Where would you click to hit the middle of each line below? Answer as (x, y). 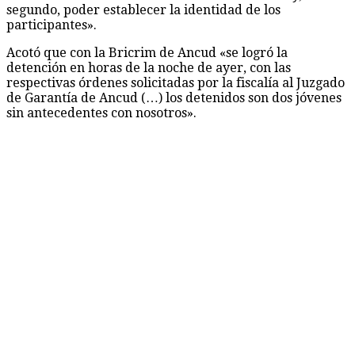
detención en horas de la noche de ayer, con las (149, 67)
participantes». (52, 25)
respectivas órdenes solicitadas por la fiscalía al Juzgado (176, 82)
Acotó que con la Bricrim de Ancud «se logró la (147, 52)
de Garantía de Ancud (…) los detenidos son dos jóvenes (174, 97)
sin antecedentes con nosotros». (101, 113)
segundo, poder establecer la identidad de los (143, 10)
